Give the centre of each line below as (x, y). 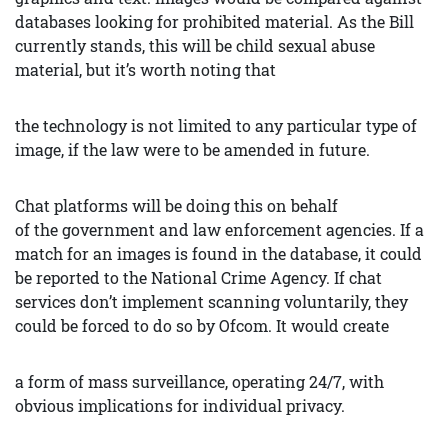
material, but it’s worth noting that (145, 69)
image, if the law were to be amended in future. (192, 149)
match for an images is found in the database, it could (218, 253)
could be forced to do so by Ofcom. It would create (202, 325)
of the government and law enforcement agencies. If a (219, 229)
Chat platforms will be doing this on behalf (176, 205)
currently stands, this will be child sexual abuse (195, 45)
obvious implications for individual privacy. (180, 405)
